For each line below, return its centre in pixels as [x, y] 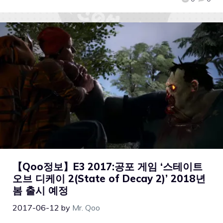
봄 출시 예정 [40, 190]
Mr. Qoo [86, 207]
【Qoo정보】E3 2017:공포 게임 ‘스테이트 [108, 166]
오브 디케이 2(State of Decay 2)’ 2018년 [109, 178]
